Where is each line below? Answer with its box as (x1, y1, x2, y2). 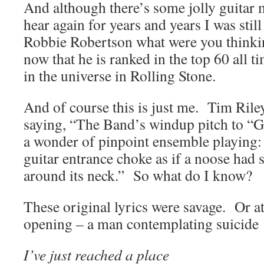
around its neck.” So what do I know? (24, 165, 252, 185)
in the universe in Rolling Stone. (24, 65, 216, 85)
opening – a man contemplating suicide (24, 213, 259, 233)
